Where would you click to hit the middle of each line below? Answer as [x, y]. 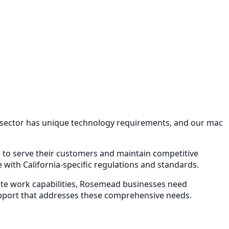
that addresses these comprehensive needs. [105, 196]
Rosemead [100, 184]
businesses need [154, 184]
